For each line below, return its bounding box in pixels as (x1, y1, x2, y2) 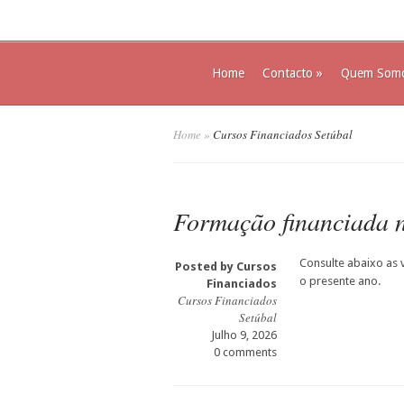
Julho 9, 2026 (211, 328, 277, 342)
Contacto (262, 66, 313, 80)
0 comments (214, 345, 277, 359)
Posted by (175, 260, 236, 273)
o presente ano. (299, 274, 381, 288)
